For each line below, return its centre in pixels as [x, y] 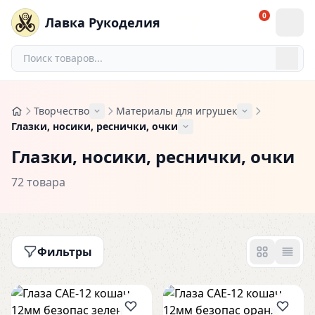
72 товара [38, 182]
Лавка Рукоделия [103, 22]
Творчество [62, 111]
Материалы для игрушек [176, 111]
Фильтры [65, 252]
